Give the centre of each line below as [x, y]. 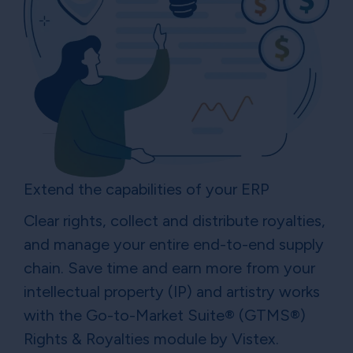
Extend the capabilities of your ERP [147, 190]
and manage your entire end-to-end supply [174, 245]
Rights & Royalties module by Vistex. [151, 339]
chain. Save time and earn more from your [169, 268]
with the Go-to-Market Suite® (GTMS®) [165, 316]
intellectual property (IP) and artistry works [172, 292]
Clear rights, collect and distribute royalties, [175, 221]
